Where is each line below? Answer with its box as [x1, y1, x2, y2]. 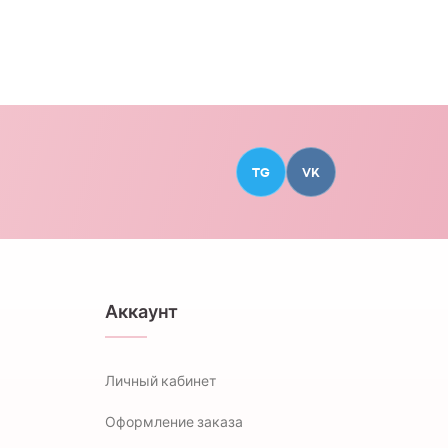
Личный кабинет [104, 372, 216, 391]
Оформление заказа [104, 413, 243, 432]
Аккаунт [104, 300, 178, 325]
